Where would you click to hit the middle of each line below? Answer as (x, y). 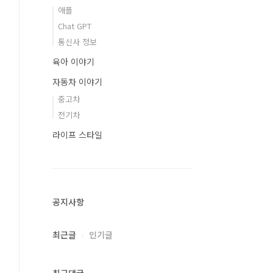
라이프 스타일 (77, 135)
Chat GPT (75, 26)
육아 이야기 (73, 62)
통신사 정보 (77, 42)
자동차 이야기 (77, 82)
